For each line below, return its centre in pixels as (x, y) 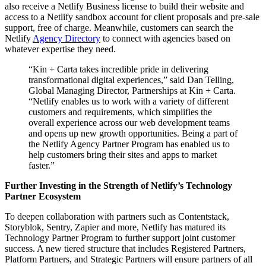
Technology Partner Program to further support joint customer (120, 237)
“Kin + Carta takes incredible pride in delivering (118, 69)
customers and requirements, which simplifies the (120, 112)
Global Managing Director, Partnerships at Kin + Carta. (132, 90)
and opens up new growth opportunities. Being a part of (133, 133)
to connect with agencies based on (165, 38)
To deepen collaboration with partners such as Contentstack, (117, 216)
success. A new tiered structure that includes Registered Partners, (125, 248)
